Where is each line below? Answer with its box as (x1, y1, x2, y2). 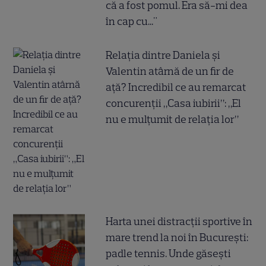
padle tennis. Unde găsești (106, 247, 232, 261)
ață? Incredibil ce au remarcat (106, 81, 247, 94)
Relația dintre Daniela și (106, 49, 221, 62)
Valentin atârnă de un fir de (106, 65, 235, 78)
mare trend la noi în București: (106, 231, 249, 245)
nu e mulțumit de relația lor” (106, 113, 239, 126)
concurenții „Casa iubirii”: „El (106, 97, 242, 110)
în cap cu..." (106, 15, 158, 28)
